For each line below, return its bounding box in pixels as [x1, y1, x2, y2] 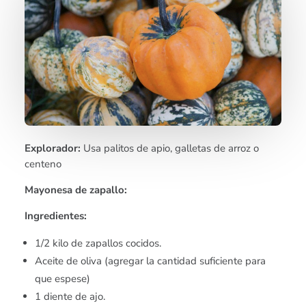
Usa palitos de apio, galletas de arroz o [81, 141, 260, 155]
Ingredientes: [25, 208, 87, 223]
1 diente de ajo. [35, 289, 106, 303]
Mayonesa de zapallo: [25, 182, 128, 197]
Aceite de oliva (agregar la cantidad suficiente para [35, 253, 266, 268]
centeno [25, 156, 62, 171]
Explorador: [25, 141, 81, 155]
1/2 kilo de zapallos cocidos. [35, 236, 162, 250]
